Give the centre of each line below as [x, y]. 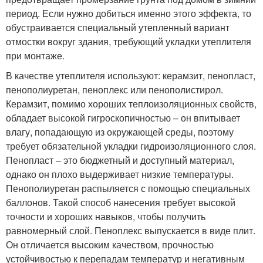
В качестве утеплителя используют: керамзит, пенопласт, [131, 75]
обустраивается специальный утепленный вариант [118, 27]
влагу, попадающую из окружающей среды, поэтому [120, 132]
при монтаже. [35, 55]
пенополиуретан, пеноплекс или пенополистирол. [114, 90]
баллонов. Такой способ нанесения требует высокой [121, 202]
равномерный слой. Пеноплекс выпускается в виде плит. [131, 230]
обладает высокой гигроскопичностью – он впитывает [123, 118]
